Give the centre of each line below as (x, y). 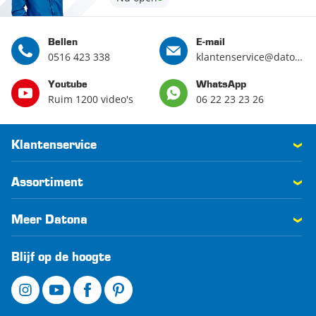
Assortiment (47, 183)
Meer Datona (49, 220)
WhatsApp (221, 85)
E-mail (211, 42)
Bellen (63, 42)
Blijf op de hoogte (61, 258)
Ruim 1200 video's (91, 99)
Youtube (68, 85)
